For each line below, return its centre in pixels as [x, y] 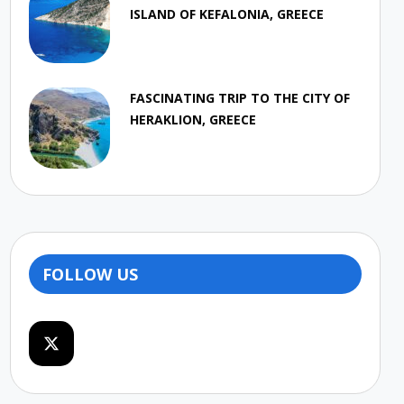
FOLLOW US [91, 274]
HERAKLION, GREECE [193, 119]
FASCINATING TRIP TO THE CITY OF [240, 97]
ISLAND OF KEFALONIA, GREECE [227, 14]
